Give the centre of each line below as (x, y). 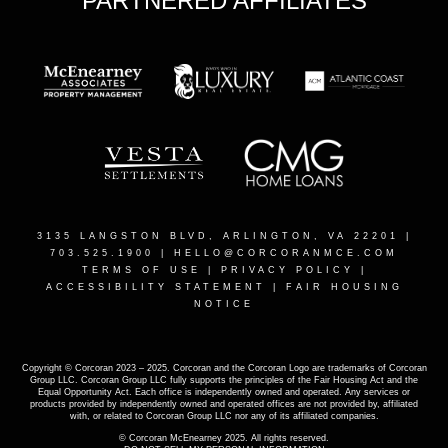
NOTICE (224, 303)
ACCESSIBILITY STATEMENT (155, 286)
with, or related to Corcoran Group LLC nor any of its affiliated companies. (224, 415)
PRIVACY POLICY (287, 269)
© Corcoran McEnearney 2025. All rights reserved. (224, 437)
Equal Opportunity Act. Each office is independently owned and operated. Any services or (224, 391)
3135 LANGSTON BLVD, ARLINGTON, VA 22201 (217, 235)
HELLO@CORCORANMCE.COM (286, 252)
